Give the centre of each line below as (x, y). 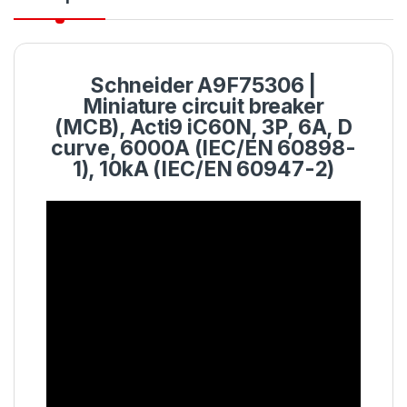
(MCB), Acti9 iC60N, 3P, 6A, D (203, 128)
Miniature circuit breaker (203, 107)
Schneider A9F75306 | (203, 86)
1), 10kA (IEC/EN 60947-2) (203, 169)
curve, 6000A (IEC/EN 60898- (203, 149)
